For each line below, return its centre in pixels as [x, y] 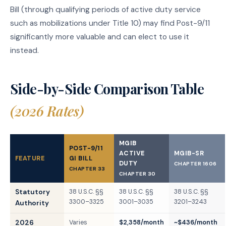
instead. [24, 50]
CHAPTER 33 [87, 168]
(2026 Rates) [47, 111]
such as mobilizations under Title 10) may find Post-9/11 [110, 23]
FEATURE [30, 158]
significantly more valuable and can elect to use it [100, 37]
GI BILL [81, 158]
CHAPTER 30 [137, 174]
